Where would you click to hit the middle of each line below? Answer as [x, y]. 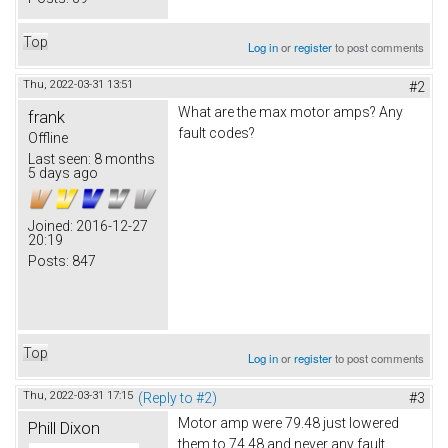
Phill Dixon [64, 427]
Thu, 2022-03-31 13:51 [78, 84]
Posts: [48, 260]
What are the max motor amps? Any [290, 111]
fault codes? [216, 132]
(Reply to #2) [177, 397]
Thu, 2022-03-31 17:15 [78, 395]
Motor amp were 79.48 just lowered [288, 422]
